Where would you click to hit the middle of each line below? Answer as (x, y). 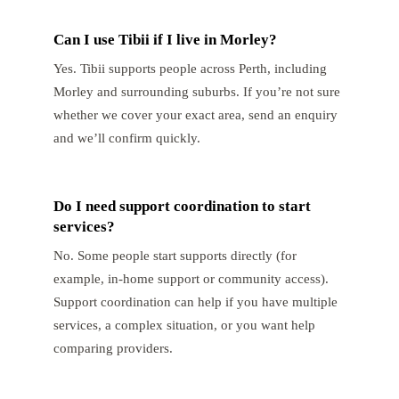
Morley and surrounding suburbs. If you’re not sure (197, 91)
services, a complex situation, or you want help (184, 324)
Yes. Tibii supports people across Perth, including (190, 68)
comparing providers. (113, 347)
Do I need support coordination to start (182, 206)
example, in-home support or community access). (191, 278)
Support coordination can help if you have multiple (195, 301)
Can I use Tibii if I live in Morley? (165, 39)
